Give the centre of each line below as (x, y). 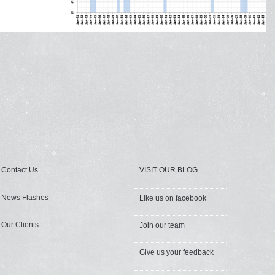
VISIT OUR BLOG (168, 170)
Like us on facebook (173, 199)
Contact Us (20, 170)
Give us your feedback (176, 253)
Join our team (162, 226)
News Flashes (25, 198)
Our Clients (20, 225)
